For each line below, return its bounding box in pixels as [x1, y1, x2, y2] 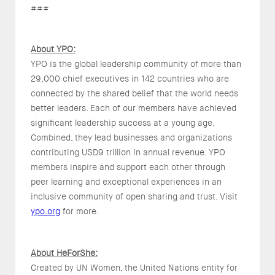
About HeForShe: [31, 247, 98, 259]
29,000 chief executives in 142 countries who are [31, 73, 229, 85]
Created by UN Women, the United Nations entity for [31, 262, 238, 274]
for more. [60, 206, 101, 217]
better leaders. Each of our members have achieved [31, 103, 236, 114]
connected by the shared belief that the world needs [31, 88, 238, 99]
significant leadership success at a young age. [31, 117, 214, 129]
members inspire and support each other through [31, 161, 225, 173]
